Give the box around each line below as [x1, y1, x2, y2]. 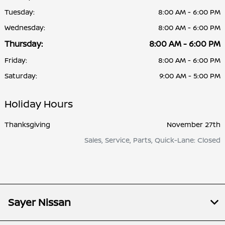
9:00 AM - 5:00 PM [159, 71, 220, 81]
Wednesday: [5, 23, 45, 33]
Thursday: [5, 38, 43, 50]
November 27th [167, 120, 220, 130]
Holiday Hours [5, 97, 73, 111]
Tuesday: [5, 7, 35, 17]
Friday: [5, 55, 27, 65]
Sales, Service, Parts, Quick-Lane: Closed [84, 135, 220, 145]
